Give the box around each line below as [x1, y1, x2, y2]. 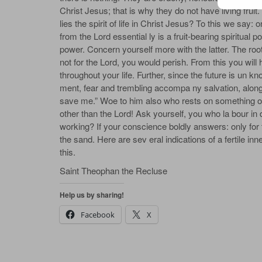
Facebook [81, 209, 115, 220]
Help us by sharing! [60, 189, 124, 201]
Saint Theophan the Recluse [60, 164, 167, 177]
